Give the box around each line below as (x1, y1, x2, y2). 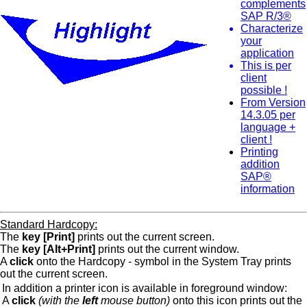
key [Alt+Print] (22, 243, 95, 255)
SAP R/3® (241, 10, 291, 22)
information (241, 183, 295, 195)
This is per (241, 60, 291, 71)
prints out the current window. (95, 243, 239, 255)
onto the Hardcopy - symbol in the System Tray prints (34, 256, 291, 267)
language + (241, 121, 295, 133)
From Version (241, 97, 306, 108)
